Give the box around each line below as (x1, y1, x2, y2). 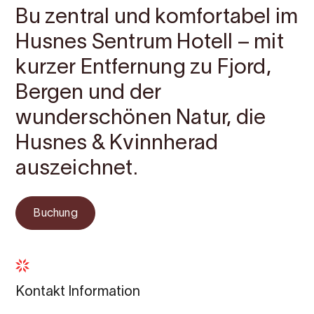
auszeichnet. (15, 160, 138, 179)
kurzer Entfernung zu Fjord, (15, 59, 271, 78)
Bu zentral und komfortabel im (15, 8, 299, 27)
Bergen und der (15, 84, 162, 103)
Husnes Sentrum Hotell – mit (15, 34, 284, 53)
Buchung (33, 209, 78, 219)
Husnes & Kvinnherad (15, 135, 219, 153)
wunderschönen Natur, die (15, 109, 266, 128)
